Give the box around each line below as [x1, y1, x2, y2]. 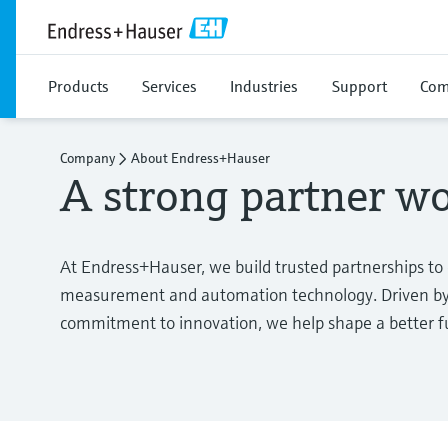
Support [332, 76, 387, 96]
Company [60, 149, 115, 167]
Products [48, 76, 109, 96]
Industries [230, 76, 298, 96]
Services [142, 76, 197, 96]
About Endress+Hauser [131, 149, 270, 167]
